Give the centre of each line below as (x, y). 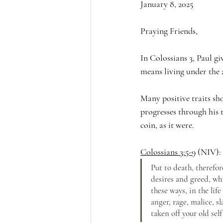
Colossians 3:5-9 (168, 152)
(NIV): (208, 152)
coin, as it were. (167, 125)
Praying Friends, (169, 31)
